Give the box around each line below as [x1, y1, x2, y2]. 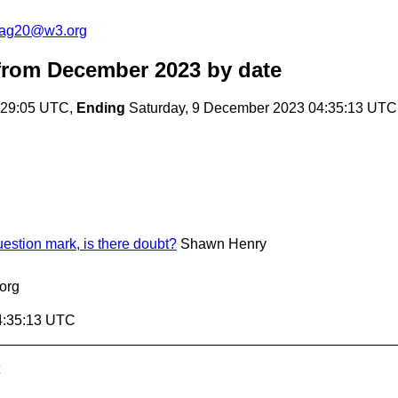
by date [201, 58, 282, 83]
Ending [76, 100, 125, 116]
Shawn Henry [180, 236, 267, 252]
